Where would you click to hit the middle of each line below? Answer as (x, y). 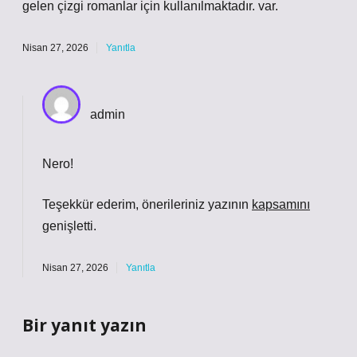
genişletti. (69, 226)
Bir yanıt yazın (84, 325)
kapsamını (281, 204)
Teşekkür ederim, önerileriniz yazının (147, 204)
